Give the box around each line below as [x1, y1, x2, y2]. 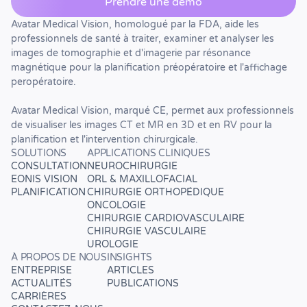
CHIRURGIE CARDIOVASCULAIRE [87, 212, 245, 225]
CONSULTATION [11, 160, 87, 173]
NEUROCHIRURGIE [87, 160, 177, 173]
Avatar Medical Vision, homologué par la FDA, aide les [11, 19, 259, 31]
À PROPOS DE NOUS [11, 251, 107, 264]
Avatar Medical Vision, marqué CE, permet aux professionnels [11, 105, 294, 117]
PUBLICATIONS [106, 278, 179, 290]
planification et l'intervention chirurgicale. [11, 134, 198, 146]
